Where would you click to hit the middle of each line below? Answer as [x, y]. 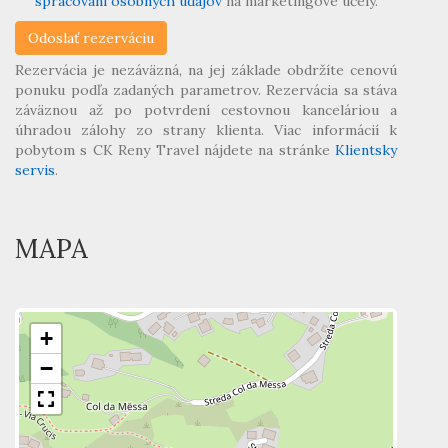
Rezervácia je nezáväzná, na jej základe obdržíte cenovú [206, 70]
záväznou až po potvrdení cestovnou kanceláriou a [206, 110]
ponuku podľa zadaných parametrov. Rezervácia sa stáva [206, 90]
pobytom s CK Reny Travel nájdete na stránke [175, 150]
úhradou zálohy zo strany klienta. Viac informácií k [206, 130]
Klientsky [366, 150]
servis [35, 170]
